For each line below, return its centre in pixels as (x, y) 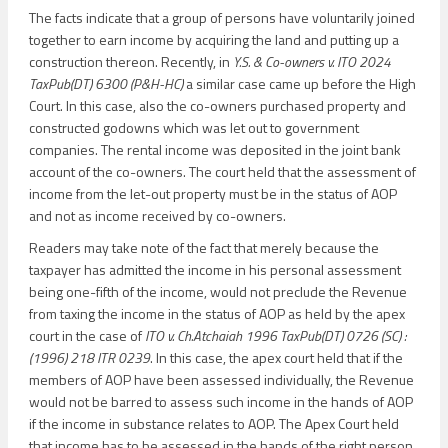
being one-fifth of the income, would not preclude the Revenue (218, 291)
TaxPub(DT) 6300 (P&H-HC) (106, 83)
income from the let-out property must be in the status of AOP (213, 193)
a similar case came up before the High (299, 83)
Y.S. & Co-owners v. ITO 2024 (312, 61)
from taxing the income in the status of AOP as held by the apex (217, 313)
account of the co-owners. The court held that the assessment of (222, 171)
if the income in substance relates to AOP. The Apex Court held (214, 423)
